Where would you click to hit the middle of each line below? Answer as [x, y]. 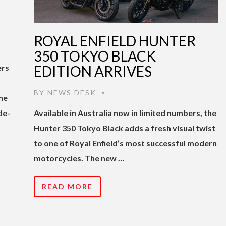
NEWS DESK [72, 92]
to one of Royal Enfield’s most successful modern [125, 143]
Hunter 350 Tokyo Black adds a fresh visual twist [125, 128]
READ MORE [67, 186]
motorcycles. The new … [79, 158]
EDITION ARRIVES [93, 71]
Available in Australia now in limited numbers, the [125, 112]
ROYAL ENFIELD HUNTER [115, 41]
